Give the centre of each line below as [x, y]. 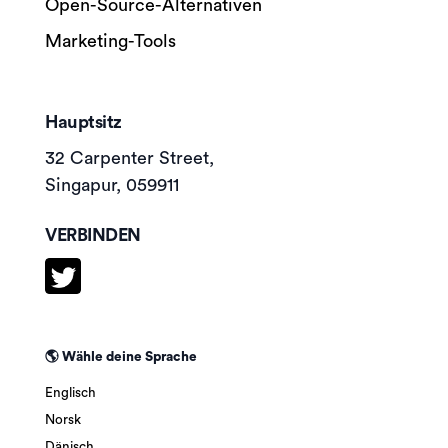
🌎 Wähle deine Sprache [121, 356]
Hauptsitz [83, 122]
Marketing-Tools [110, 41]
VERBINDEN [93, 234]
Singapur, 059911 [112, 185]
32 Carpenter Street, [129, 158]
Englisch [70, 392]
